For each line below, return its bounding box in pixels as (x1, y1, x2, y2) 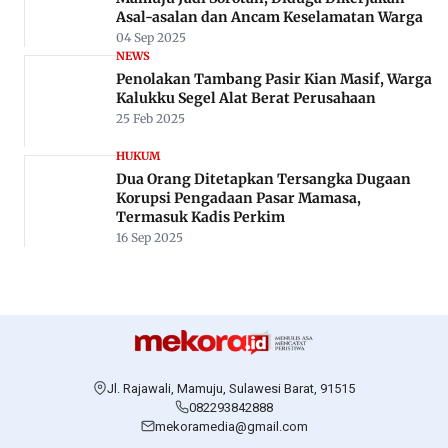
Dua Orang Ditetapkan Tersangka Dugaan (116, 169, 411, 188)
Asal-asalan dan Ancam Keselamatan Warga (116, 7, 424, 26)
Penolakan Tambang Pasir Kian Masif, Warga (116, 69, 432, 88)
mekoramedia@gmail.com (154, 419, 308, 435)
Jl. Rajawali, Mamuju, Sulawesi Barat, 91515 (107, 381, 355, 397)
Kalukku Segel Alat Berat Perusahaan (116, 88, 376, 107)
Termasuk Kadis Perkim (116, 207, 285, 226)
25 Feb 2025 (116, 110, 185, 126)
